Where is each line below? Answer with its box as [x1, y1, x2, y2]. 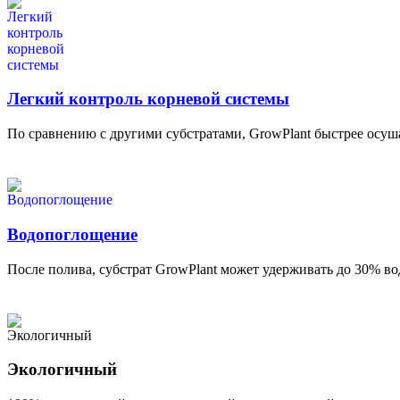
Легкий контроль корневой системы [7, 89, 289, 109]
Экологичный [7, 360, 117, 379]
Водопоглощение [7, 224, 137, 244]
